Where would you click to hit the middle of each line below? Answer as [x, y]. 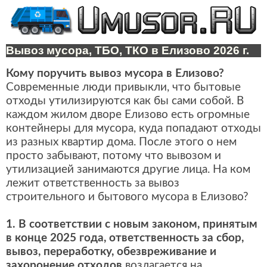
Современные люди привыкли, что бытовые [123, 88]
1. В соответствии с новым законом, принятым [132, 225]
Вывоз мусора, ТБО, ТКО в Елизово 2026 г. [128, 51]
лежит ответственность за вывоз [93, 184]
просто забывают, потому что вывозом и [114, 156]
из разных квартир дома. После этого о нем [121, 142]
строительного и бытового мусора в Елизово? [127, 197]
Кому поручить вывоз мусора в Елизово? [115, 74]
